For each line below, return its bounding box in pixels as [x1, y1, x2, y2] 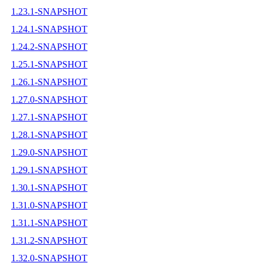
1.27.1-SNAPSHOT [11, 112, 87, 122]
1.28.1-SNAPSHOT [11, 129, 87, 140]
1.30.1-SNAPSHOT [11, 182, 87, 193]
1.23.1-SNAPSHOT [11, 6, 87, 16]
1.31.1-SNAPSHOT [11, 217, 87, 228]
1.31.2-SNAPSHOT [11, 235, 87, 245]
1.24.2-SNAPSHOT [11, 41, 87, 52]
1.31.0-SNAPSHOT [11, 200, 87, 210]
